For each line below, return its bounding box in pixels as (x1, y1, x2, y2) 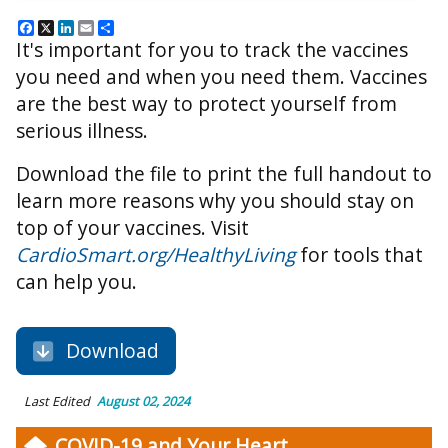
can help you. (16, 268, 142, 296)
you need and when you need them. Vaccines (16, 63, 427, 91)
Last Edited (24, 392, 90, 411)
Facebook (34, 17, 106, 40)
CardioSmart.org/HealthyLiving (16, 241, 295, 269)
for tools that (295, 241, 423, 269)
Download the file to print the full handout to (16, 160, 432, 188)
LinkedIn (74, 17, 139, 40)
